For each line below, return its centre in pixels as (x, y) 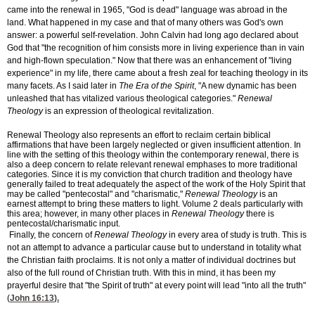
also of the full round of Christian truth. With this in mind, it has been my (141, 273)
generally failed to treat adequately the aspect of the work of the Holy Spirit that (156, 185)
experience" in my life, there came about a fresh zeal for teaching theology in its (157, 73)
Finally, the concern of (51, 235)
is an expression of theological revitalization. (128, 111)
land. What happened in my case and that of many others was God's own (145, 23)
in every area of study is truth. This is (237, 235)
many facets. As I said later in (63, 86)
